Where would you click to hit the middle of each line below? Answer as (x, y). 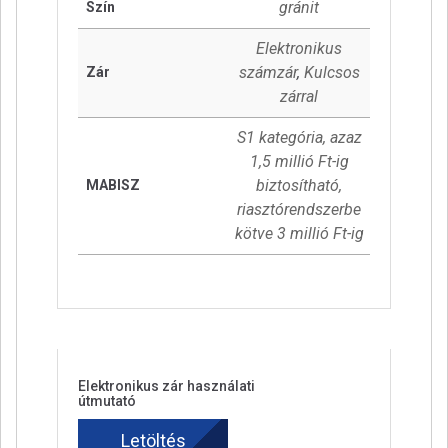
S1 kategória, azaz (299, 138)
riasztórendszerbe (299, 210)
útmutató (107, 400)
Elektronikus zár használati (166, 385)
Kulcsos (331, 73)
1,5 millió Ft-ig (299, 162)
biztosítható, (299, 186)
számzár (267, 73)
